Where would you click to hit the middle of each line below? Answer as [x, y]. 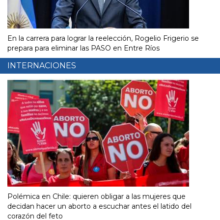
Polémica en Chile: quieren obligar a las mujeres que [96, 197]
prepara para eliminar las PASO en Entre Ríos [83, 48]
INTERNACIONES [42, 66]
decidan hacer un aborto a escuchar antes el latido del [99, 206]
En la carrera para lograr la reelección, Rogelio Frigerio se [103, 39]
